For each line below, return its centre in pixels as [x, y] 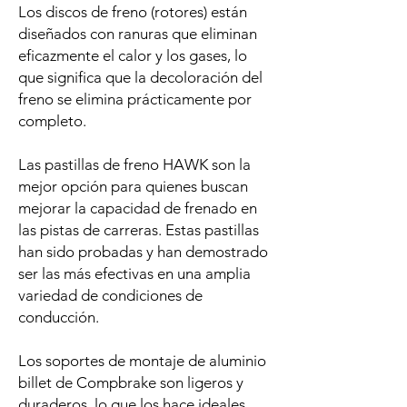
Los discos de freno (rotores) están [133, 12]
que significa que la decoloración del [140, 78]
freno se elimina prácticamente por [135, 99]
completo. [52, 121]
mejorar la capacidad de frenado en [138, 208]
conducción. [59, 318]
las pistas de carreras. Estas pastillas [139, 230]
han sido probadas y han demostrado [143, 252]
